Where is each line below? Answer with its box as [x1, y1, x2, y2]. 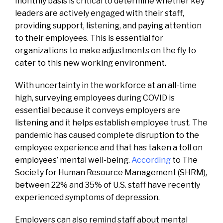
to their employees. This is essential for [15, 33, 163, 43]
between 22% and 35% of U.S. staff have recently [15, 180, 200, 190]
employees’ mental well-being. [15, 155, 131, 165]
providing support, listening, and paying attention [15, 20, 202, 30]
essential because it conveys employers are [15, 105, 180, 115]
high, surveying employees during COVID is [15, 93, 175, 103]
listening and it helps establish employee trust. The [15, 117, 208, 127]
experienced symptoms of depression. [15, 192, 161, 202]
